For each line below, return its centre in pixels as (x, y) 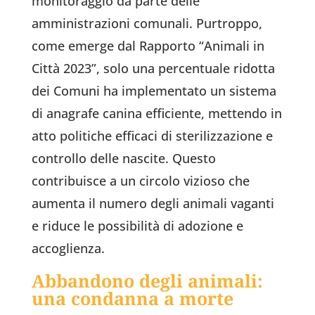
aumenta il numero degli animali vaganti (153, 204)
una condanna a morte (132, 298)
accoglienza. (68, 249)
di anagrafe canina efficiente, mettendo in (156, 114)
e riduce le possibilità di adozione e (137, 226)
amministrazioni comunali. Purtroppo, (147, 24)
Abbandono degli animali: (147, 281)
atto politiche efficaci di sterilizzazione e (152, 136)
